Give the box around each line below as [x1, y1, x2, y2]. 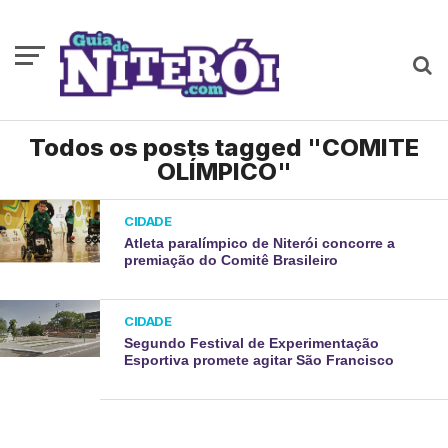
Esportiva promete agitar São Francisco [124, 352, 395, 368]
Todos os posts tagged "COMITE [29, 133, 419, 162]
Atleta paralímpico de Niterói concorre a [124, 235, 396, 251]
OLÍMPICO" [156, 157, 292, 186]
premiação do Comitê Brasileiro [124, 252, 339, 268]
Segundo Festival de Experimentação [124, 335, 380, 351]
